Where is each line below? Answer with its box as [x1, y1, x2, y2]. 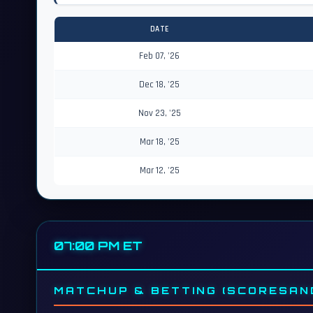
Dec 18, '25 [139, 78, 180, 91]
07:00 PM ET [54, 238, 143, 253]
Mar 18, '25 [139, 136, 180, 148]
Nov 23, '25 [138, 107, 181, 119]
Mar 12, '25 [139, 164, 180, 177]
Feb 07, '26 [139, 50, 180, 62]
